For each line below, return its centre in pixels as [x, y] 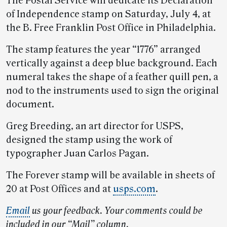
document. [30, 105]
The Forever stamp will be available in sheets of [110, 176]
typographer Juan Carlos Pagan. [78, 154]
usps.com [134, 189]
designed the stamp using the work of [89, 140]
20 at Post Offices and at [60, 189]
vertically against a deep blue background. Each [112, 64]
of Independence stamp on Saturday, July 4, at [108, 14]
